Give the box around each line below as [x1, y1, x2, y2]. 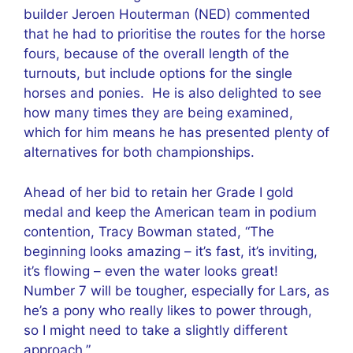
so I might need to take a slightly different [24, 321, 288, 338]
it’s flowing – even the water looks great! [24, 262, 282, 279]
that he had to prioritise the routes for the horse [24, 26, 325, 42]
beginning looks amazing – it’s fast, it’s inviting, [24, 243, 318, 259]
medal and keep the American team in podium [24, 203, 317, 220]
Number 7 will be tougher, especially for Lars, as [24, 282, 329, 299]
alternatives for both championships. [24, 144, 255, 160]
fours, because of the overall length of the [24, 46, 289, 61]
